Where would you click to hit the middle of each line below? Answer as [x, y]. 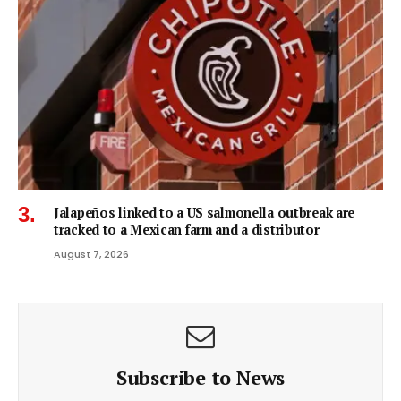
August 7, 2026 [91, 255]
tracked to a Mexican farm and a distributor [187, 230]
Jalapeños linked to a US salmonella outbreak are [205, 213]
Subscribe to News [200, 378]
